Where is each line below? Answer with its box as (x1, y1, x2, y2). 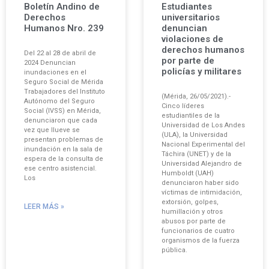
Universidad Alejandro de (162, 159, 242, 168)
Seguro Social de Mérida (24, 77, 103, 86)
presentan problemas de (24, 135, 103, 144)
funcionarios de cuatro (162, 226, 235, 235)
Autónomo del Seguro (24, 97, 95, 105)
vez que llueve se (24, 125, 80, 134)
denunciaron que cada (24, 116, 97, 124)
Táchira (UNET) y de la (162, 150, 231, 158)
